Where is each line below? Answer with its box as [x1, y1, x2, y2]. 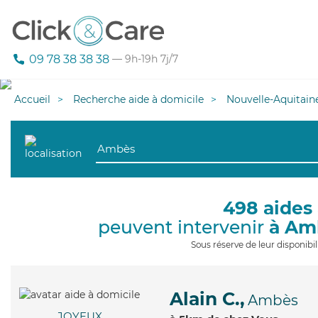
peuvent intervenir [98, 216, 269, 238]
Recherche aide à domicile [73, 93, 204, 106]
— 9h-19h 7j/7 [109, 53, 178, 66]
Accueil [14, 93, 50, 106]
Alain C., [170, 288, 245, 309]
